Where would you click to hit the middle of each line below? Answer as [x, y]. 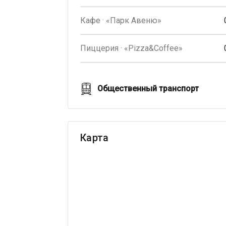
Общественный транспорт [148, 89]
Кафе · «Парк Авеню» [121, 21]
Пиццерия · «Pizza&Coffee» [131, 48]
